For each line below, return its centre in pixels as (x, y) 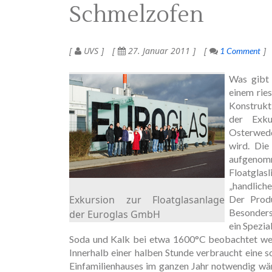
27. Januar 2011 (158, 50)
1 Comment (239, 50)
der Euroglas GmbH (115, 214)
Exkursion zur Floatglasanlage (147, 199)
